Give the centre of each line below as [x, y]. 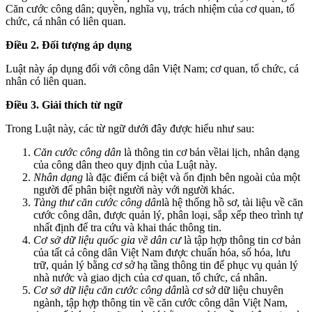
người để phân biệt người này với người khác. [134, 189]
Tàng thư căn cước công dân [97, 202]
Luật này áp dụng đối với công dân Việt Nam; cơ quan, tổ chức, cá [152, 68]
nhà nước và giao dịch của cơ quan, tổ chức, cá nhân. [150, 277]
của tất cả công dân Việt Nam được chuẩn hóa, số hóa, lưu [162, 252]
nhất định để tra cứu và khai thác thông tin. [127, 227]
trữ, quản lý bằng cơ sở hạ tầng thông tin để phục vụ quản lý [166, 265]
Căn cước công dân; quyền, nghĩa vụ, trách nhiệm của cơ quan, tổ [150, 8]
